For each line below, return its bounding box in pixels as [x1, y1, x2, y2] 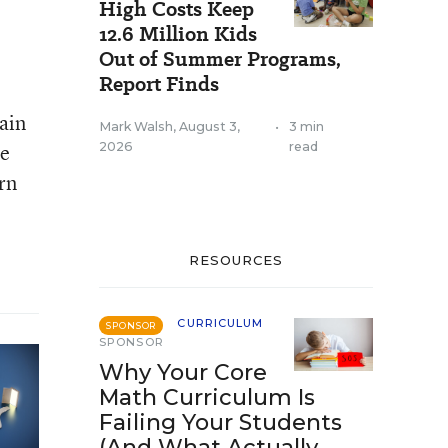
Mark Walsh [99, 119, 173, 134]
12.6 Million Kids [99, 20, 257, 48]
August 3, [179, 119, 240, 134]
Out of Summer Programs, [99, 45, 341, 73]
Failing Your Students [99, 409, 342, 436]
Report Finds [99, 70, 219, 98]
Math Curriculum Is [99, 384, 315, 411]
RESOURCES [188, 252, 284, 268]
